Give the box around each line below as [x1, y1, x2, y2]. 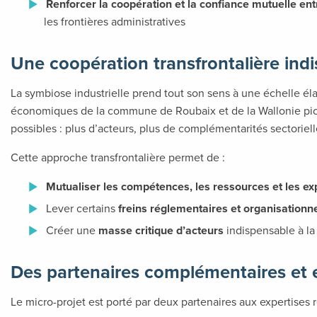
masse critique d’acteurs [98, 222, 224, 239]
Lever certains [46, 200, 118, 217]
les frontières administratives [44, 13, 186, 30]
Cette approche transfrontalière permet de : [11, 149, 225, 166]
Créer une [46, 222, 98, 238]
